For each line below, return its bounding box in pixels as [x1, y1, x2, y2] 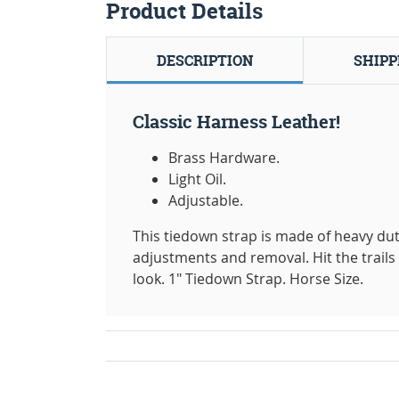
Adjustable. [168, 190, 243, 210]
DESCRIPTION [157, 50, 253, 70]
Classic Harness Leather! [133, 109, 340, 134]
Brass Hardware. [168, 147, 280, 167]
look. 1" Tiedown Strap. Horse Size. [133, 268, 363, 289]
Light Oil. [168, 168, 226, 189]
